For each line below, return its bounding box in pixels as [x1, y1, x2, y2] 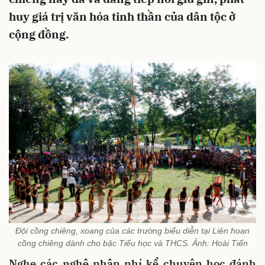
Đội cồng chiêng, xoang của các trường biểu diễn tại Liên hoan [15, 226, 250, 236]
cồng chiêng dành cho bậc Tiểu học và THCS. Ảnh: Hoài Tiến [17, 238, 248, 248]
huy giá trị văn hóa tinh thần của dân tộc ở [9, 9, 235, 24]
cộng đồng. [9, 27, 69, 41]
